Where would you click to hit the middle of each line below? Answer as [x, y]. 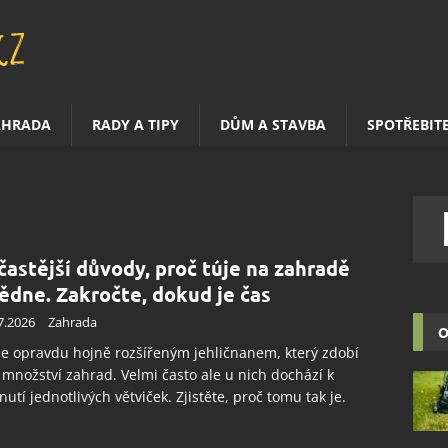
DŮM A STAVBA [273, 124]
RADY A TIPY [135, 124]
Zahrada [72, 322]
